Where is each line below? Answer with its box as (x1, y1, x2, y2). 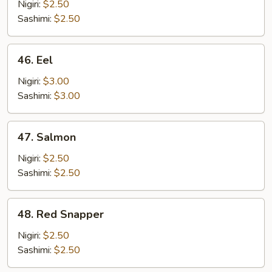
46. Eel (18, 53, 53, 67)
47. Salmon (18, 130, 76, 144)
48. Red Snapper (18, 207, 104, 222)
